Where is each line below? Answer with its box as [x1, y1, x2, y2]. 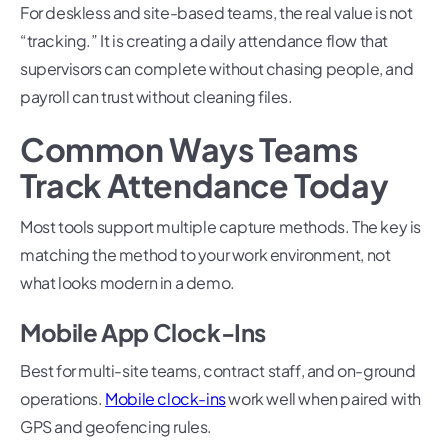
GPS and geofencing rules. [20, 416, 213, 438]
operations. [20, 388, 106, 410]
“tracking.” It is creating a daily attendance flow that [20, 30, 389, 52]
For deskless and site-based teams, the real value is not [20, 2, 413, 24]
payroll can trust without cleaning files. [20, 86, 293, 108]
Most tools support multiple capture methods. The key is [20, 216, 422, 238]
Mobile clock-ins [105, 388, 226, 410]
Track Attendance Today [20, 165, 389, 206]
